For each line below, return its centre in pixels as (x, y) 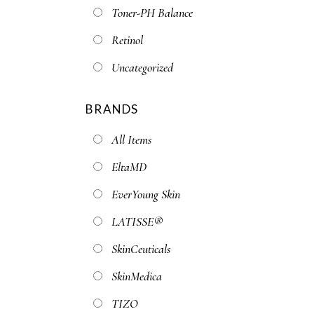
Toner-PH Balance (152, 13)
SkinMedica (137, 276)
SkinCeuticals (141, 249)
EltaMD (129, 167)
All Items (132, 139)
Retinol (127, 40)
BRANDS (112, 109)
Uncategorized (142, 67)
